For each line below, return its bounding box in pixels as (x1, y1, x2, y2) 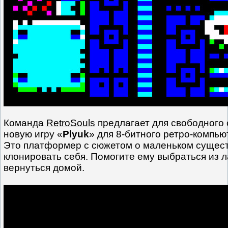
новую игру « (4, 129, 63, 140)
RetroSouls (46, 118, 95, 129)
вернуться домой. (4, 162, 84, 174)
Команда (4, 118, 46, 129)
